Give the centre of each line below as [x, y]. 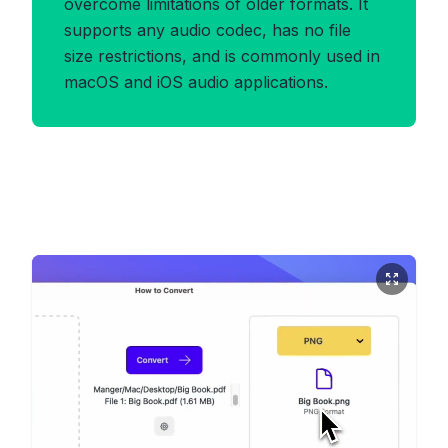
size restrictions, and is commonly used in [222, 56]
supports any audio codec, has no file [207, 30]
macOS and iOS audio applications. [196, 82]
